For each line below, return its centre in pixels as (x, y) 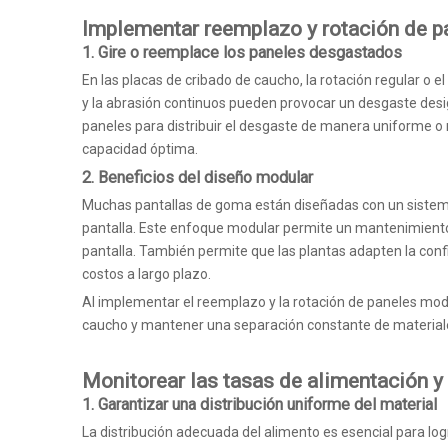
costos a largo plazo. (146, 274)
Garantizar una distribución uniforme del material (267, 404)
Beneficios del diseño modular (205, 177)
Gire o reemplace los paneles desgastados (250, 52)
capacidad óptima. (140, 149)
